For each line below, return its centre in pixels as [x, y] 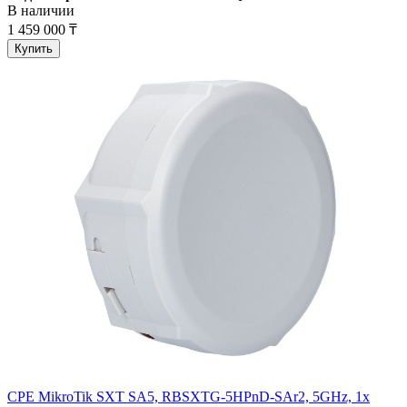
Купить [34, 49]
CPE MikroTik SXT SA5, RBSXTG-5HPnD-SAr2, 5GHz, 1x [189, 397]
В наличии [41, 11]
